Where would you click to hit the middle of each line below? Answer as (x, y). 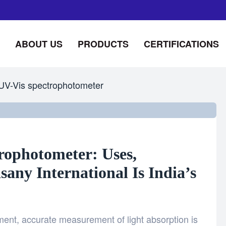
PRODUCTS (103, 44)
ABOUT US (39, 44)
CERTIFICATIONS (181, 44)
